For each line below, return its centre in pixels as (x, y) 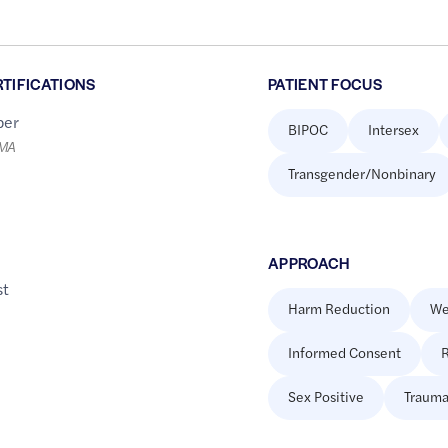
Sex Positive (325, 396)
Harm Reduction (338, 308)
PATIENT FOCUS (325, 84)
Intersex (393, 129)
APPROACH (308, 263)
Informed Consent (344, 352)
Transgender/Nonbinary (361, 173)
